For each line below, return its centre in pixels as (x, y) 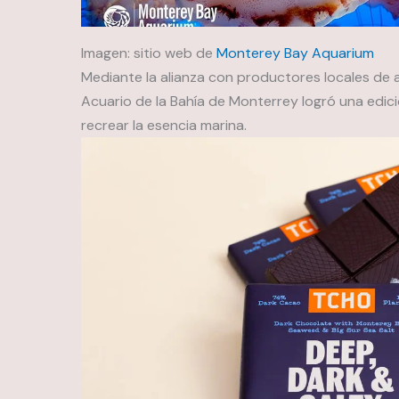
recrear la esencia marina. (163, 125)
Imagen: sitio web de (148, 53)
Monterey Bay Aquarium (295, 53)
